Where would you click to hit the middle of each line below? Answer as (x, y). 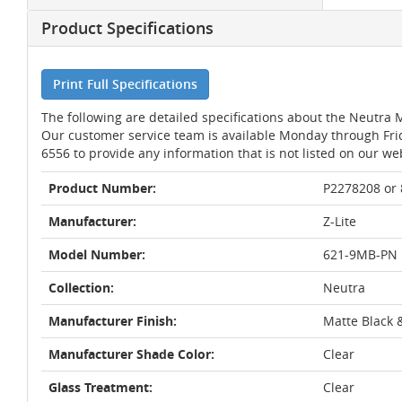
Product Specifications (127, 28)
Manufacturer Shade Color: (131, 354)
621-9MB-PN (360, 254)
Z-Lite (340, 221)
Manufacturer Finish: (113, 321)
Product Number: (102, 188)
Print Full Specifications (125, 84)
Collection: (81, 288)
